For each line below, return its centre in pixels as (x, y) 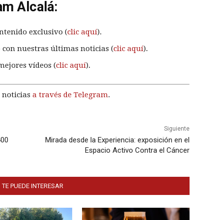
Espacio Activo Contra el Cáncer (137, 151)
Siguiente (177, 129)
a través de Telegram (70, 95)
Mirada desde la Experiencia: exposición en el (117, 140)
